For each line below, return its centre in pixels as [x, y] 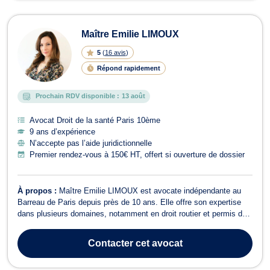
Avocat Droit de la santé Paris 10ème [95, 120]
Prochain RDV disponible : [77, 96]
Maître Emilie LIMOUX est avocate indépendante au [150, 190]
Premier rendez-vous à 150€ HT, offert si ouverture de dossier [137, 154]
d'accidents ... [42, 248]
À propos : [38, 190]
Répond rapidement [128, 68]
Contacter [110, 243]
